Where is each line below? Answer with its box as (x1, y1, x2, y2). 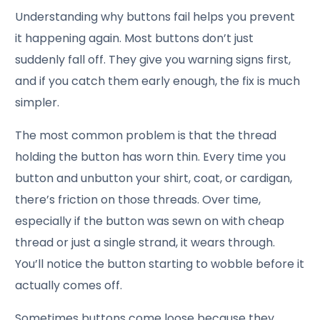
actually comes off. (15, 276, 123, 294)
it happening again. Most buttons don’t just (15, 29, 254, 46)
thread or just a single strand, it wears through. (15, 234, 276, 251)
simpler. (15, 94, 60, 111)
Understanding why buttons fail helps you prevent (15, 8, 296, 25)
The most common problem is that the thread (15, 126, 277, 144)
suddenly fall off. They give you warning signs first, (15, 51, 291, 68)
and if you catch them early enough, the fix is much (15, 72, 301, 89)
